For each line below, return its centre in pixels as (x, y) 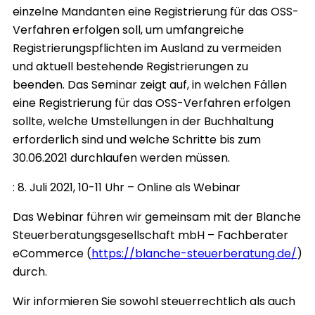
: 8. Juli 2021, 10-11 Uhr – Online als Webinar (127, 188)
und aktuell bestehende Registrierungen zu (130, 67)
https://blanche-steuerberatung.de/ (194, 254)
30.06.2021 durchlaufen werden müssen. (121, 158)
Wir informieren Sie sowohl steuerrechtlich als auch (154, 302)
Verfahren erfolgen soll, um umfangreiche (128, 30)
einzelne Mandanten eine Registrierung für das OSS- (156, 12)
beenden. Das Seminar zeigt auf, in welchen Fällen (150, 85)
